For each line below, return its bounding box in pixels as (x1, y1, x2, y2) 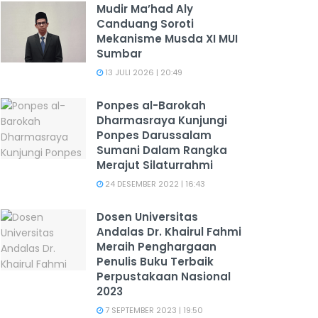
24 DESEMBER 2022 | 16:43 (103, 178, 205, 190)
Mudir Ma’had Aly (97, 1, 193, 16)
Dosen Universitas (97, 209, 198, 224)
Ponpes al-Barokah (97, 98, 206, 113)
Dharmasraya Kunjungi (97, 113, 227, 128)
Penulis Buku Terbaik (97, 254, 214, 269)
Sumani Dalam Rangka (97, 143, 227, 158)
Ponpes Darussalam (97, 128, 212, 143)
